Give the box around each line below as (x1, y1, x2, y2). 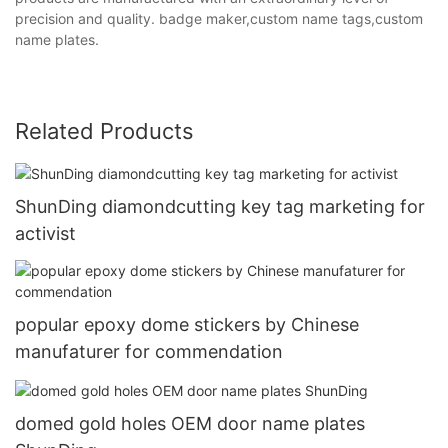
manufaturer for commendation (15, 341, 283, 362)
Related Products (15, 117, 194, 144)
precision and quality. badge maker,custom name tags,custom (15, 9, 423, 27)
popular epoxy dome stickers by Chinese (15, 314, 359, 335)
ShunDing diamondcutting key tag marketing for (15, 195, 425, 217)
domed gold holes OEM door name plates (15, 413, 365, 435)
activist (15, 222, 76, 244)
